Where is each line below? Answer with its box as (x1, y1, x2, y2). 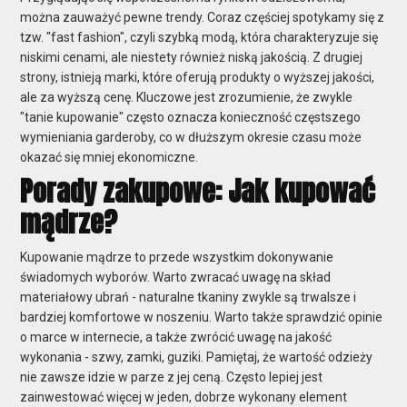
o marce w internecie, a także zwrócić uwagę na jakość (20, 329, 333, 344)
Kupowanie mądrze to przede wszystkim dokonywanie (20, 249, 334, 264)
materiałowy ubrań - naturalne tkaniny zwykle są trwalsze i (20, 289, 357, 304)
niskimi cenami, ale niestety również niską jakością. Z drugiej (20, 49, 363, 65)
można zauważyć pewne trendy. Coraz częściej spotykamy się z (20, 9, 385, 25)
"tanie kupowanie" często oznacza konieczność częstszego (20, 109, 362, 124)
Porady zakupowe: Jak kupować (20, 170, 376, 212)
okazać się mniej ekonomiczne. (20, 149, 199, 164)
